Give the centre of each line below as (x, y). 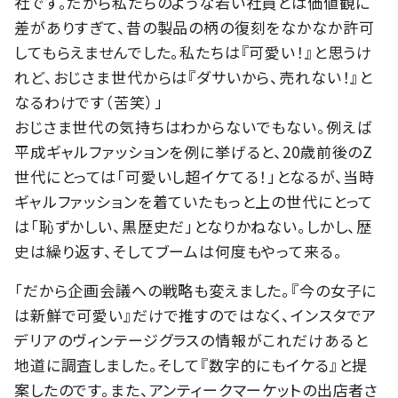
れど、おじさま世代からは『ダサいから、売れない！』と (194, 76)
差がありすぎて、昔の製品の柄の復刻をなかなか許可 (195, 27)
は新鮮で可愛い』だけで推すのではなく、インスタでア (196, 314)
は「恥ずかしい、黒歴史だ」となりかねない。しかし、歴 (194, 226)
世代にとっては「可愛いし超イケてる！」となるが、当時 (195, 176)
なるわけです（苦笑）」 (89, 101)
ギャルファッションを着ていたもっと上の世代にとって (194, 201)
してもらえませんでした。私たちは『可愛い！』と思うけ (194, 52)
